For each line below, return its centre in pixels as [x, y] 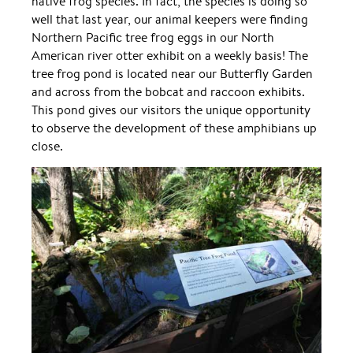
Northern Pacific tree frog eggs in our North [153, 37]
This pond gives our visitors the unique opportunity [171, 110]
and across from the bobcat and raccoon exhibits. [168, 91]
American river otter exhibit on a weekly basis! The [170, 55]
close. [47, 146]
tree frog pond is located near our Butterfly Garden [172, 73]
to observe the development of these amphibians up [174, 128]
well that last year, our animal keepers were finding [170, 19]
